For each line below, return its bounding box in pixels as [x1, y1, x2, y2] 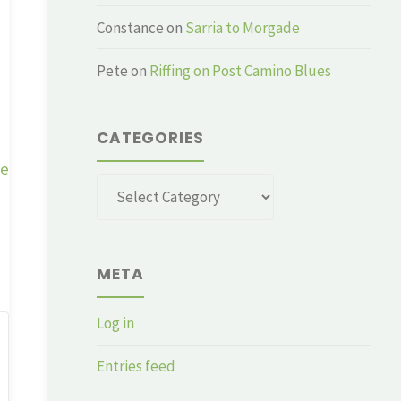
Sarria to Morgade [185, 17, 301, 38]
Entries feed [97, 356, 176, 377]
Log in [97, 313, 135, 334]
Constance [97, 17, 165, 38]
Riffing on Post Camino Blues [149, 60, 332, 81]
